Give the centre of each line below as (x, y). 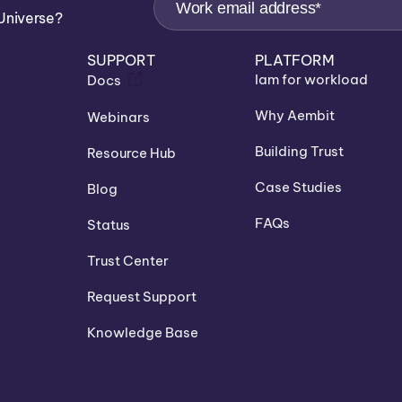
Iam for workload (312, 79)
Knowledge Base (143, 332)
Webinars (119, 117)
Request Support (142, 296)
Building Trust (300, 151)
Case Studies (299, 187)
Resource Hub (132, 153)
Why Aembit (295, 115)
